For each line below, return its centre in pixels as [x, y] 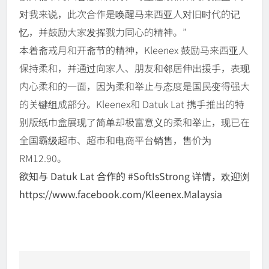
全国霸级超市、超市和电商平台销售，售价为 [115, 140]
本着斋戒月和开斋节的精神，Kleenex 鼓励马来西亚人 [134, 50]
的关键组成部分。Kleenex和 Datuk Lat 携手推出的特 [132, 104]
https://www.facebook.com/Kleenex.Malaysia [121, 194]
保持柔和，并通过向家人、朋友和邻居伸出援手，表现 [134, 68]
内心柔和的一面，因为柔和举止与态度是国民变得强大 [134, 86]
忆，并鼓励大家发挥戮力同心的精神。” [103, 32]
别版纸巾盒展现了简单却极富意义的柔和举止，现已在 [134, 122]
